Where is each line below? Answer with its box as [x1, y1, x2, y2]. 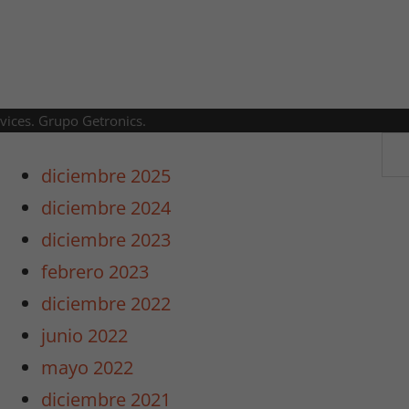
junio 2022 [41, 323, 129, 349]
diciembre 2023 [41, 227, 172, 253]
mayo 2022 [41, 355, 134, 381]
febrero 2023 [41, 259, 150, 285]
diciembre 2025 [41, 163, 172, 189]
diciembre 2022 [41, 291, 172, 317]
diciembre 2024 [41, 195, 172, 221]
